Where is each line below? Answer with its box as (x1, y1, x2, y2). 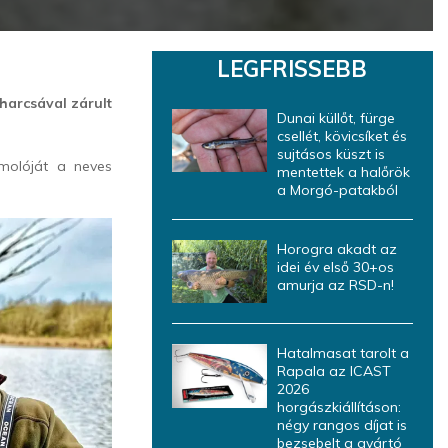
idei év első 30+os (276, 258, 394, 276)
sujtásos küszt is (276, 145, 385, 163)
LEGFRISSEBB (217, 55, 368, 83)
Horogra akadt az (276, 240, 397, 258)
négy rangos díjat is (276, 416, 407, 435)
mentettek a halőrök (276, 163, 410, 181)
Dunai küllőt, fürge (276, 109, 395, 127)
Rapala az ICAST (276, 362, 391, 381)
